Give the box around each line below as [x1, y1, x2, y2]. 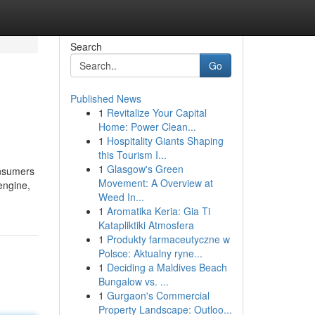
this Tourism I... [98, 148, 167, 162]
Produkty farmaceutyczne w [106, 232, 230, 246]
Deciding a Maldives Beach [106, 260, 227, 274]
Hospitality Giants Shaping [106, 134, 224, 148]
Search [70, 39, 102, 53]
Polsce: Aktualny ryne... [98, 246, 202, 260]
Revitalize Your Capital [106, 105, 207, 120]
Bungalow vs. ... [98, 274, 169, 288]
